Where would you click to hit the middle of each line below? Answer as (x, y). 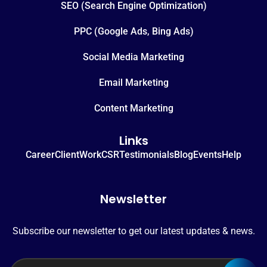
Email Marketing (133, 82)
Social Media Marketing (133, 57)
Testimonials (147, 154)
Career (40, 154)
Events (207, 154)
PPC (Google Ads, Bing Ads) (133, 31)
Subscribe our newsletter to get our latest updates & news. (133, 231)
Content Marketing (133, 108)
